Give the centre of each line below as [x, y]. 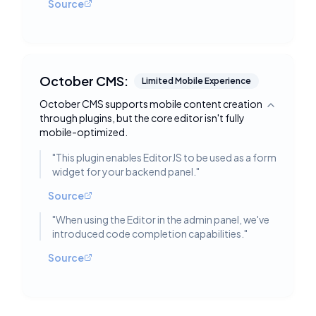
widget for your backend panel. [124, 171]
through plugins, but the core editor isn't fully [142, 118]
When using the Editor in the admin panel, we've [163, 219]
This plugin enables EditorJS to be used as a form [166, 157]
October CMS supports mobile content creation [151, 104]
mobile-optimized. [84, 132]
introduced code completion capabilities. [148, 233]
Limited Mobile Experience [196, 81]
